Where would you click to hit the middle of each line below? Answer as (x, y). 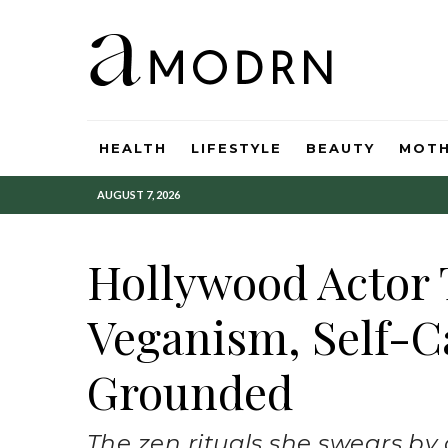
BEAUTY (340, 148)
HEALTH (133, 148)
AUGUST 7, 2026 (138, 194)
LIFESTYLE (236, 148)
